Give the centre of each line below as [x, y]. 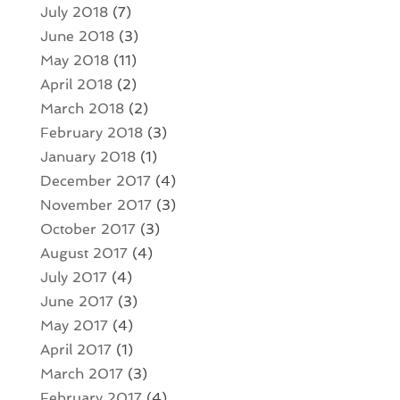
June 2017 [76, 302]
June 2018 [77, 37]
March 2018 [82, 109]
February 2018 [91, 133]
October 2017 [87, 229]
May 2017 [74, 326]
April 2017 [75, 350]
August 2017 [83, 254]
